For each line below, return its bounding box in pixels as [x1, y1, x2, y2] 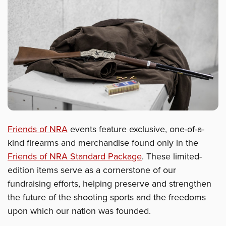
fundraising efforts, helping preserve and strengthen [8, 178, 211, 190]
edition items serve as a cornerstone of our [8, 164, 176, 176]
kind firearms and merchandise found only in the [8, 137, 198, 149]
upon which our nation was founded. [8, 205, 151, 217]
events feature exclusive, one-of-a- [68, 124, 204, 135]
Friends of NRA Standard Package [8, 151, 142, 162]
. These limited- [142, 151, 202, 162]
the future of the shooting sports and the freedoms [8, 192, 206, 203]
